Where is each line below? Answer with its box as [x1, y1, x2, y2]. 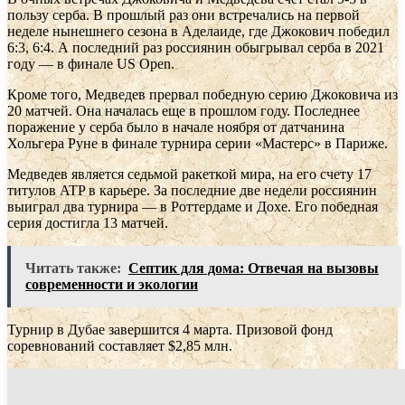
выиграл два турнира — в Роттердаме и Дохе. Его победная [7, 198, 378, 214]
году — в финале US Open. [7, 55, 174, 71]
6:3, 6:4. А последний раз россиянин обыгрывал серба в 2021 [7, 39, 384, 55]
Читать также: [25, 259, 121, 276]
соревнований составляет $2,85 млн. [7, 337, 232, 353]
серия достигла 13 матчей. [7, 214, 168, 231]
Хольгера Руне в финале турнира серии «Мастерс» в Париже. [7, 135, 388, 151]
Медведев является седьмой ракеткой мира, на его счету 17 [7, 165, 372, 182]
